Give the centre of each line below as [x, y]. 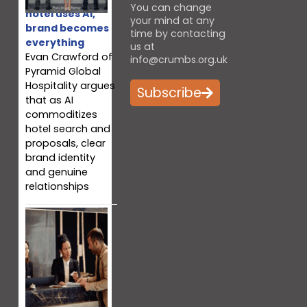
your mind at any [172, 20]
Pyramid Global [63, 72]
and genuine [56, 172]
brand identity [60, 158]
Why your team [65, 296]
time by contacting [177, 33]
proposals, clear [65, 144]
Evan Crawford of [69, 57]
